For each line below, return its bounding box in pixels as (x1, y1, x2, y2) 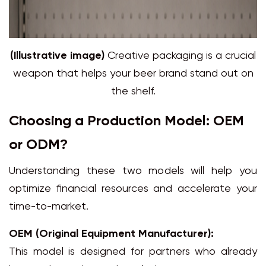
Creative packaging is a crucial (104, 50, 256, 62)
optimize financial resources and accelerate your (9, 183, 257, 195)
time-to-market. (9, 201, 88, 213)
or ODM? (9, 138, 68, 153)
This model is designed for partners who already (9, 246, 257, 258)
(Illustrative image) (10, 50, 104, 62)
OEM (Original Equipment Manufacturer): (9, 229, 214, 240)
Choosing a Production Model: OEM (9, 114, 244, 129)
